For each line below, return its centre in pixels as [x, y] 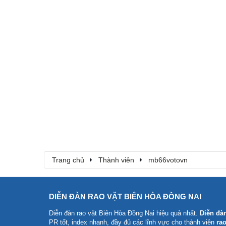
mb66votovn [168, 160]
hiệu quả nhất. [177, 213]
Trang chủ [68, 160]
